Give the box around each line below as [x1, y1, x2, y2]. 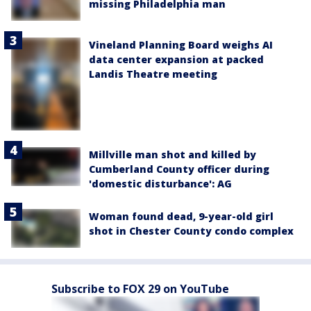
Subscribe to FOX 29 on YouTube [51, 281, 229, 297]
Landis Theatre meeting [89, 67, 217, 81]
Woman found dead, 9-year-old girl [89, 209, 274, 223]
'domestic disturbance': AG [89, 176, 232, 190]
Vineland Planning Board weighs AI [89, 38, 273, 52]
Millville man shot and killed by [89, 147, 256, 161]
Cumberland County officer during [89, 162, 269, 176]
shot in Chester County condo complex [89, 224, 294, 237]
